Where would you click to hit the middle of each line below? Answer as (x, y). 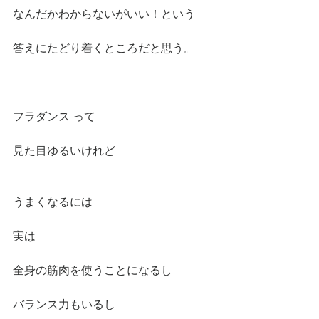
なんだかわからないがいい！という (104, 14)
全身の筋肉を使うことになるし (93, 270)
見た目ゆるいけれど (64, 151)
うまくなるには (53, 202)
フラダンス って (54, 116)
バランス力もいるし (64, 304)
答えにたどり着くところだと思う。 (104, 48)
